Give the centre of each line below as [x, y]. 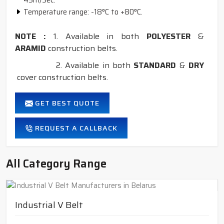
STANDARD [155, 65]
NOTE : [34, 36]
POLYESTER [169, 36]
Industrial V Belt [49, 205]
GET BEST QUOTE [66, 103]
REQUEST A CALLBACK [75, 128]
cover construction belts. [62, 77]
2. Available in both [74, 65]
